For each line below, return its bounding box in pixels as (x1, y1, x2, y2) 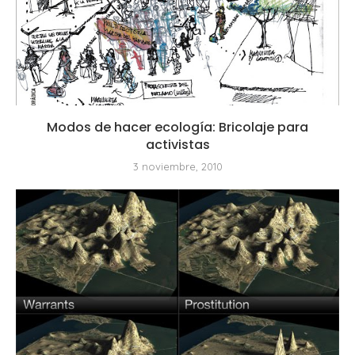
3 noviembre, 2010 (132, 159, 223, 173)
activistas (145, 135, 210, 154)
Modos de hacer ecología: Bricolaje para (47, 117, 308, 136)
